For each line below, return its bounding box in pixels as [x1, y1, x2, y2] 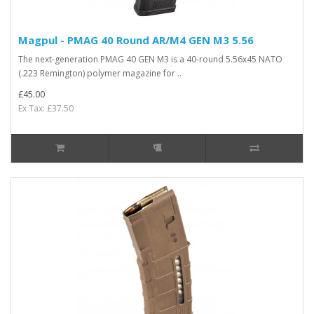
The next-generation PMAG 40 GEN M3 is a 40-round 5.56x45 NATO [18, 53, 282, 65]
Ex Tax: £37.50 [18, 102, 74, 114]
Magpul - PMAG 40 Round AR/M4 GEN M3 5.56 [18, 32, 254, 47]
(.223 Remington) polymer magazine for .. [18, 67, 182, 79]
